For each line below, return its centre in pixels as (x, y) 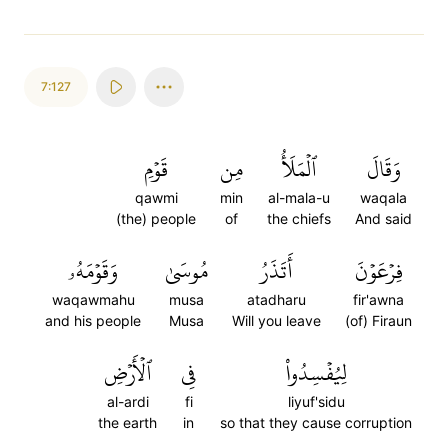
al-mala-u (299, 197)
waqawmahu (93, 299)
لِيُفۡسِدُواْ (316, 373)
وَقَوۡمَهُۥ (93, 271)
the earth (127, 422)
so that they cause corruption (316, 422)
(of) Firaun (378, 320)
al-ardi (127, 401)
